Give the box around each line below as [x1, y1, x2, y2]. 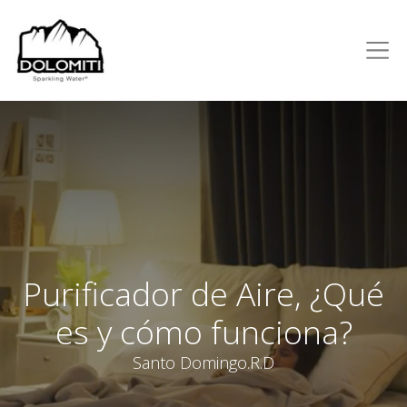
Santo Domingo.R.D [133, 351, 274, 373]
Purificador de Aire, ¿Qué [23, 271, 384, 315]
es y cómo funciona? [55, 309, 352, 353]
